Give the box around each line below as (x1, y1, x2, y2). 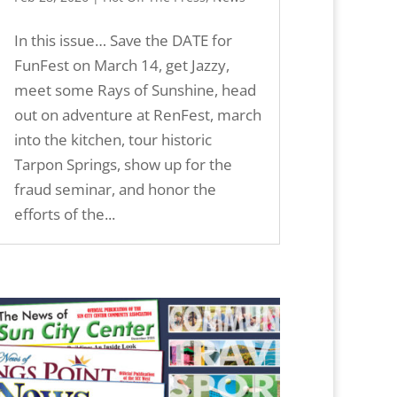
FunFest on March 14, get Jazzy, (13, 55, 230, 76)
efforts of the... (13, 204, 115, 225)
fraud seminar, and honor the (13, 179, 216, 200)
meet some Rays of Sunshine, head (13, 80, 256, 101)
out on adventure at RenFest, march (13, 105, 261, 126)
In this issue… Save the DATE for (13, 30, 232, 51)
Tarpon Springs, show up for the (13, 154, 232, 175)
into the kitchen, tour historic (13, 129, 212, 151)
